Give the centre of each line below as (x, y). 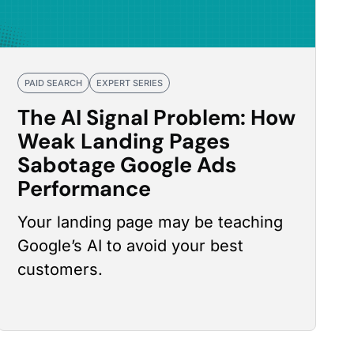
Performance (85, 188)
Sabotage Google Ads (127, 165)
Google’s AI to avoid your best (131, 246)
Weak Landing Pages (124, 141)
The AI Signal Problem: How (157, 117)
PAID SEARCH (54, 83)
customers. (60, 269)
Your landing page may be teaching (151, 222)
